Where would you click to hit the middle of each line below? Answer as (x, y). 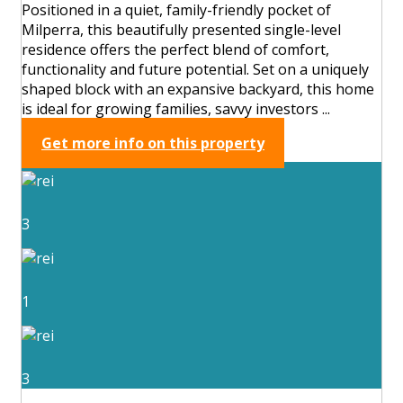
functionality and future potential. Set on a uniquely (195, 69)
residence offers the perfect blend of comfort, (175, 49)
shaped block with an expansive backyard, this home (198, 89)
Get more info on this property (153, 143)
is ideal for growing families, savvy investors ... (176, 108)
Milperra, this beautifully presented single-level (181, 29)
